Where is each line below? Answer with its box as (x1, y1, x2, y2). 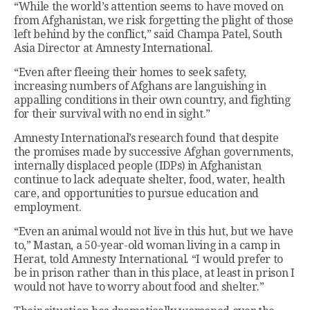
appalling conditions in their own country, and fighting (14, 93, 291, 107)
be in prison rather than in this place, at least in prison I (14, 266, 295, 280)
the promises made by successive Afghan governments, (14, 145, 293, 159)
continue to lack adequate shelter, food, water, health (14, 173, 285, 187)
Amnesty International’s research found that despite (14, 131, 279, 145)
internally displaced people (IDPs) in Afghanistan (14, 159, 262, 173)
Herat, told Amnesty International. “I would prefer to (14, 253, 284, 266)
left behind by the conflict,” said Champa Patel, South (14, 28, 282, 42)
